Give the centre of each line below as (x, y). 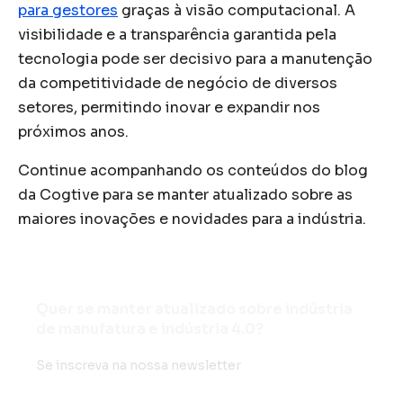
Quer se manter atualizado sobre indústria (194, 309)
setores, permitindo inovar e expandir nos (169, 107)
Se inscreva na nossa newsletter (139, 365)
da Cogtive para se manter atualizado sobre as (185, 194)
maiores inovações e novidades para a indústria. (192, 219)
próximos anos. (73, 131)
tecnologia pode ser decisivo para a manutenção (195, 58)
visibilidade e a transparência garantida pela (177, 34)
